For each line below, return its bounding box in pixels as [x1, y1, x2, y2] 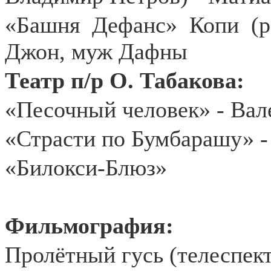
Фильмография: [5, 213, 174, 238]
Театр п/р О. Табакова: [5, 68, 244, 93]
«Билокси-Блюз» [5, 155, 167, 180]
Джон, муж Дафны [5, 39, 188, 64]
